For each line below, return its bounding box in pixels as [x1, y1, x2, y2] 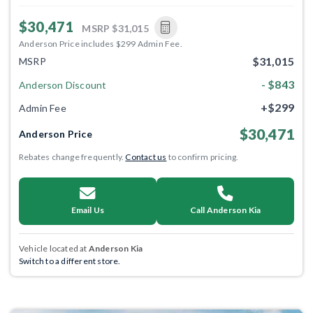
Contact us [125, 152, 167, 162]
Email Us [71, 205, 105, 215]
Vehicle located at [19, 243, 89, 254]
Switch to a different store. [19, 256, 121, 266]
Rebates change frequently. [19, 152, 126, 162]
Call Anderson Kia [189, 205, 261, 215]
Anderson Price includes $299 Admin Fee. [19, 38, 182, 49]
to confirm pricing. [166, 152, 239, 162]
